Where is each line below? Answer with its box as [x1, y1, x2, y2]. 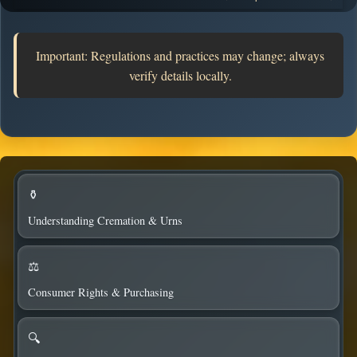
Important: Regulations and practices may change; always [36, 47, 324, 64]
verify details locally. [128, 67, 232, 84]
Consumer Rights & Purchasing [27, 284, 174, 300]
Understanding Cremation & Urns [27, 212, 182, 228]
